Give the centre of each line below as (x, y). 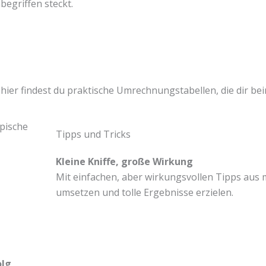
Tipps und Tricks (93, 134)
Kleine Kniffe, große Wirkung (124, 161)
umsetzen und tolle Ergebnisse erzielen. (144, 192)
